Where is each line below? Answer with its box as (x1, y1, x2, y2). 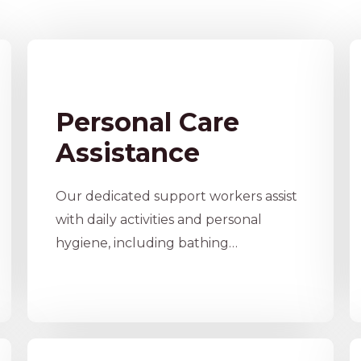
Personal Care (55, 106, 239, 138)
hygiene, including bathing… (55, 235, 238, 251)
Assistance (55, 137, 200, 168)
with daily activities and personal (55, 212, 262, 227)
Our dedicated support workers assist (55, 189, 297, 204)
